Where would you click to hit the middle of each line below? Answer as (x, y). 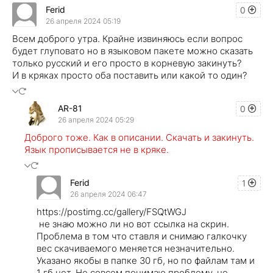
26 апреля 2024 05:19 (83, 21)
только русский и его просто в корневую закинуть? (127, 63)
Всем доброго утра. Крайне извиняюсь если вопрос (127, 39)
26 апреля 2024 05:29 (96, 119)
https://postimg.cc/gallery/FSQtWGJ (112, 212)
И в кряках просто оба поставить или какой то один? (129, 76)
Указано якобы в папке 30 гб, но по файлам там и (146, 261)
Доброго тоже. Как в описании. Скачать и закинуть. (139, 138)
